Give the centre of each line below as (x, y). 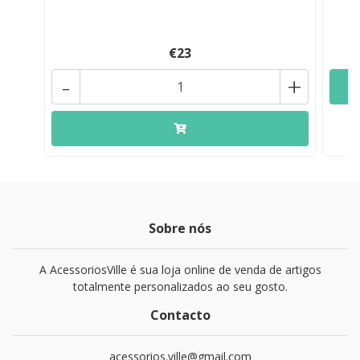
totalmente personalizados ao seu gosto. (180, 287)
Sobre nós (180, 229)
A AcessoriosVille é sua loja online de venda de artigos (180, 270)
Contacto (180, 315)
